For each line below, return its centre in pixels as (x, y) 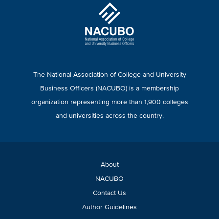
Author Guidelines (109, 208)
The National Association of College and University (109, 75)
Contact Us (109, 193)
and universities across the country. (109, 116)
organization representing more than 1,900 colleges (109, 102)
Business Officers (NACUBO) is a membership (109, 89)
